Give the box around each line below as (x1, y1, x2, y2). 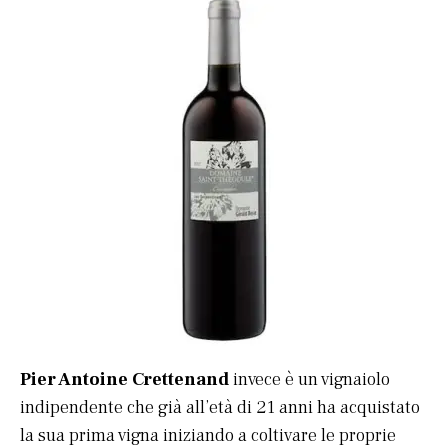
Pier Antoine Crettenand (20, 368, 229, 392)
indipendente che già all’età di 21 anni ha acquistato (20, 396, 420, 420)
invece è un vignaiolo (229, 368, 390, 392)
